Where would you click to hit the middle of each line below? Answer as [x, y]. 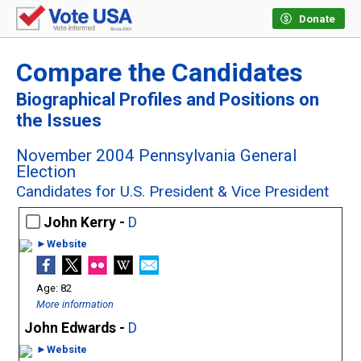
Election [46, 172]
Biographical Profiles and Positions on [168, 100]
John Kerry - [86, 223]
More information [75, 305]
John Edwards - [76, 328]
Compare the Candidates [160, 73]
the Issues [59, 121]
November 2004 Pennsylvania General [156, 156]
